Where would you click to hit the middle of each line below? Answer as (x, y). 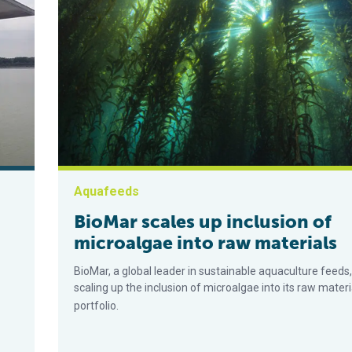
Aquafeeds (107, 192)
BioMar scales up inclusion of (203, 222)
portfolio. (97, 306)
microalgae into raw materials (206, 243)
